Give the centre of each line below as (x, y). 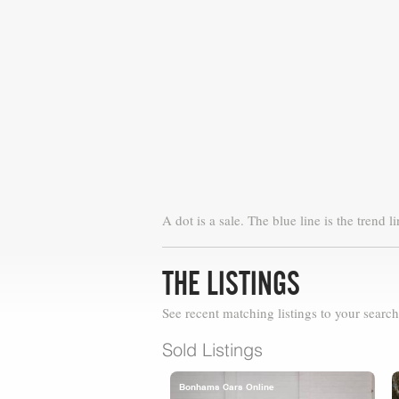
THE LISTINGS (231, 283)
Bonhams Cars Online (227, 387)
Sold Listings (212, 350)
